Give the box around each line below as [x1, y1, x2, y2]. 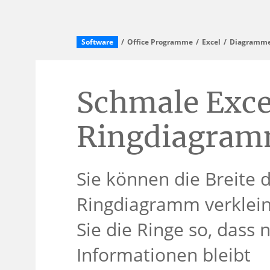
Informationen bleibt [77, 242, 251, 267]
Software [81, 37, 113, 47]
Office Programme [127, 37, 193, 47]
